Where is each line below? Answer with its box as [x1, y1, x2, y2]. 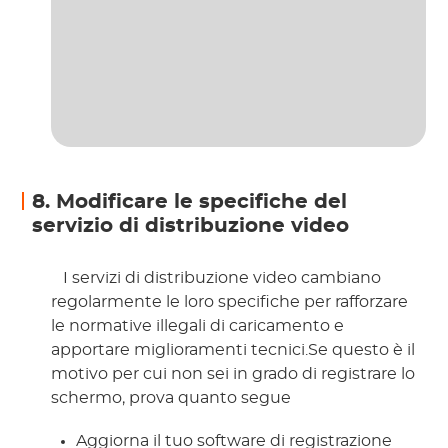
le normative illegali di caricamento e [51, 317, 345, 334]
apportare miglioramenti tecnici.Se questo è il [51, 341, 416, 358]
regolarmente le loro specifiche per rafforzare [51, 293, 409, 310]
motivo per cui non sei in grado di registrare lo [51, 365, 416, 382]
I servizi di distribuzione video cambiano [59, 269, 382, 286]
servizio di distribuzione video [32, 215, 350, 236]
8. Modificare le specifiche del [32, 191, 348, 212]
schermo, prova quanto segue [51, 389, 296, 406]
